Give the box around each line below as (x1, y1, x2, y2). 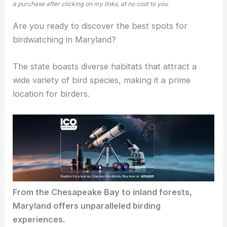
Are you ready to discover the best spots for (13, 21, 188, 31)
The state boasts (13, 61, 82, 72)
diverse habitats (81, 61, 143, 72)
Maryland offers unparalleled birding (13, 201, 161, 211)
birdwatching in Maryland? (13, 34, 117, 45)
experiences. (13, 214, 65, 225)
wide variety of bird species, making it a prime (13, 75, 191, 86)
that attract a (142, 61, 197, 72)
